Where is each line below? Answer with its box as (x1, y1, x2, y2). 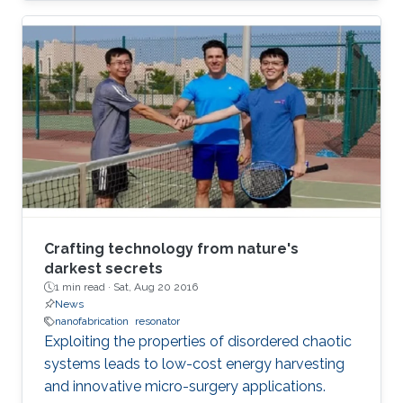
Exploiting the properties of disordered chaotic (44, 333, 352, 351)
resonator (135, 315, 180, 328)
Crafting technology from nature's (44, 240, 299, 258)
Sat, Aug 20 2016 (113, 281, 198, 294)
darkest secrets (44, 260, 163, 278)
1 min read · (55, 281, 113, 294)
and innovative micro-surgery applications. (44, 378, 326, 396)
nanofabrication (55, 315, 129, 328)
